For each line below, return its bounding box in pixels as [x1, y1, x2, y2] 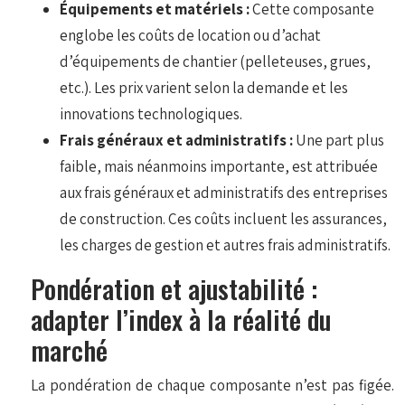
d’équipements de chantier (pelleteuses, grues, [60, 51, 372, 71]
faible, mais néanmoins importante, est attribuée [60, 155, 379, 176]
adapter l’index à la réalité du [31, 298, 332, 338]
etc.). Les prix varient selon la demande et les [60, 77, 349, 98]
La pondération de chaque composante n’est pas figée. [31, 374, 394, 395]
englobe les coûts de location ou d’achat [60, 24, 322, 45]
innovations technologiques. [60, 103, 243, 124]
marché [31, 329, 108, 369]
